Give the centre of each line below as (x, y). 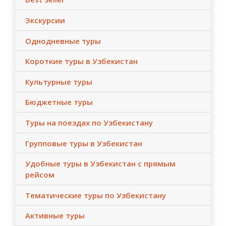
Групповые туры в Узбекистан (84, 143)
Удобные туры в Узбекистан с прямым (100, 164)
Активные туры (55, 216)
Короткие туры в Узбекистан (81, 61)
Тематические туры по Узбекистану (96, 195)
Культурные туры (59, 81)
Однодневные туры (63, 41)
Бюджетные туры (59, 102)
